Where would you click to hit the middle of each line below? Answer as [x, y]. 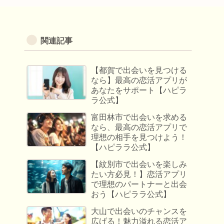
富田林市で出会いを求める [139, 117]
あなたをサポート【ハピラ [139, 90]
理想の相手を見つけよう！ [139, 137]
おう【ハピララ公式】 [131, 194]
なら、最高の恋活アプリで [139, 127]
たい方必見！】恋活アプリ [139, 174]
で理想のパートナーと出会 [139, 184]
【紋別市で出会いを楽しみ [139, 164]
